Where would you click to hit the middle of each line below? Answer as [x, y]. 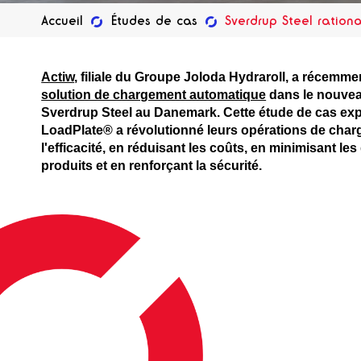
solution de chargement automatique [154, 94]
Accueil [62, 20]
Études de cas [154, 20]
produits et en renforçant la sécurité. [152, 165]
